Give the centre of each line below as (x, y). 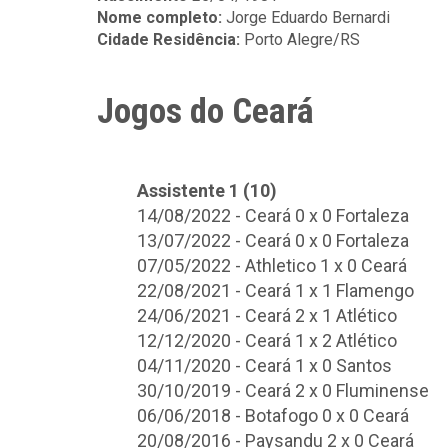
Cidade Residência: (170, 39)
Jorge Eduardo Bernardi (308, 17)
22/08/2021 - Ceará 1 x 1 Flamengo (275, 290)
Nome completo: (161, 17)
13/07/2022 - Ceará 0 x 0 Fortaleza (273, 240)
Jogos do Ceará (205, 111)
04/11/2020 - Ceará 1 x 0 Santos (264, 365)
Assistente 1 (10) (207, 190)
